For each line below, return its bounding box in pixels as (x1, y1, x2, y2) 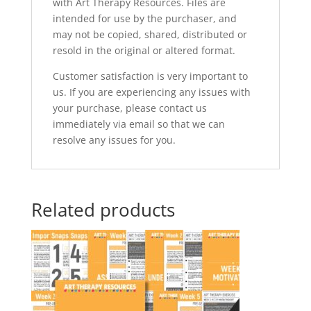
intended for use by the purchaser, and (52, 12, 237, 25)
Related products (31, 197, 175, 222)
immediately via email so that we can (52, 117, 225, 131)
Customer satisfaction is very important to (52, 69, 248, 83)
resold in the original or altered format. (52, 44, 235, 57)
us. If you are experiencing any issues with (52, 85, 251, 99)
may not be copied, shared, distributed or (52, 28, 247, 41)
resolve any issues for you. (52, 133, 176, 146)
